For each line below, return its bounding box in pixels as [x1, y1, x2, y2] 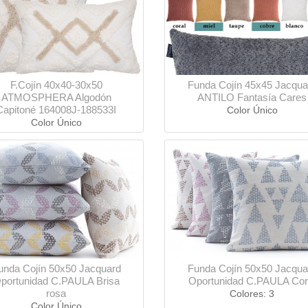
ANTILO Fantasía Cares [197, 91, 307, 104]
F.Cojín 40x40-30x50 [10, 79, 102, 91]
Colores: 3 [230, 288, 274, 300]
